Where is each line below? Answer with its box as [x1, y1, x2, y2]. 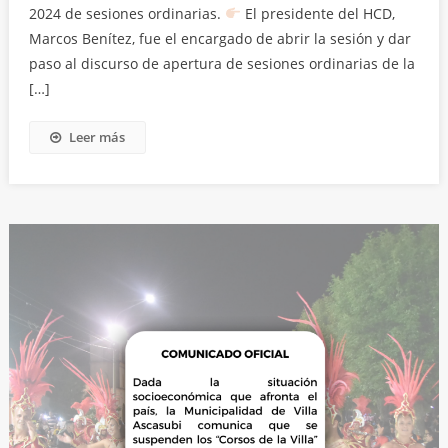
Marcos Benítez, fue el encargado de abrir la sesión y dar [28, 29, 411, 49]
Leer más [68, 128, 125, 147]
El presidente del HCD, [240, 4, 395, 24]
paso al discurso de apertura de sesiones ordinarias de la [28, 54, 415, 74]
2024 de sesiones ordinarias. [28, 4, 225, 24]
